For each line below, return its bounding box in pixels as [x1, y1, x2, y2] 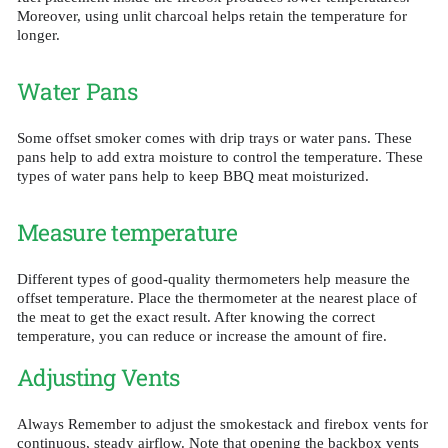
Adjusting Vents [17, 361, 180, 392]
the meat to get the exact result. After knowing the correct [17, 308, 375, 325]
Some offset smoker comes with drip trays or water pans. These [17, 130, 412, 147]
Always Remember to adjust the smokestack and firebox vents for [17, 416, 428, 433]
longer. [17, 27, 60, 44]
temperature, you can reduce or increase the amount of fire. [17, 327, 387, 344]
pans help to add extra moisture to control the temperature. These [17, 149, 423, 166]
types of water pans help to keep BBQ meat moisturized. [17, 168, 369, 185]
